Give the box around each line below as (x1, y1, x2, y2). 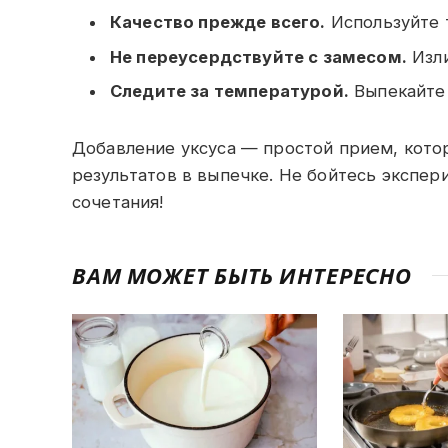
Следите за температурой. (110, 80, 349, 101)
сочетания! (72, 191, 164, 212)
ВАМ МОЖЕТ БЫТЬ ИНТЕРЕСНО (72, 261, 413, 288)
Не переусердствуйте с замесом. (110, 46, 407, 67)
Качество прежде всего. (110, 12, 326, 33)
